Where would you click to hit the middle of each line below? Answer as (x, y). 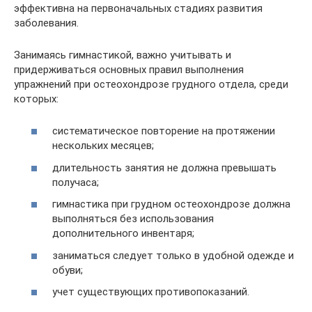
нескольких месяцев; (103, 146)
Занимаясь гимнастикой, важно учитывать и (123, 55)
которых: (36, 99)
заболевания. (46, 23)
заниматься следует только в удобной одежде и (173, 255)
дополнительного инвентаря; (123, 233)
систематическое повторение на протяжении (164, 131)
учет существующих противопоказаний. (151, 292)
